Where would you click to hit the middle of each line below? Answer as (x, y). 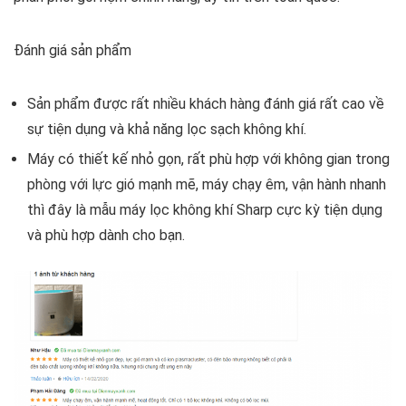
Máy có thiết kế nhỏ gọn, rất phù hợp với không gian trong (208, 159)
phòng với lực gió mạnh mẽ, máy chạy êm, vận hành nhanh (207, 185)
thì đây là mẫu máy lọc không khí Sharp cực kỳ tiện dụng (205, 210)
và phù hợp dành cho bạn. (106, 236)
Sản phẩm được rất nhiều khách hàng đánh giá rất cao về (206, 104)
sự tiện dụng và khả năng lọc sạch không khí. (167, 130)
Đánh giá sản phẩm (72, 51)
